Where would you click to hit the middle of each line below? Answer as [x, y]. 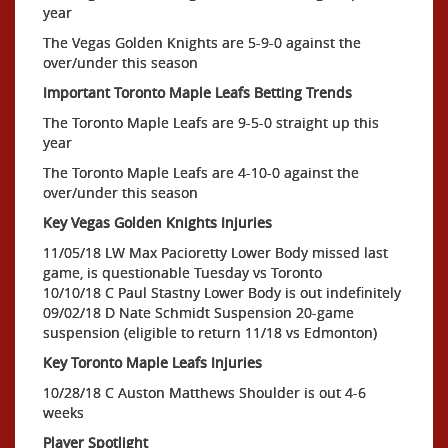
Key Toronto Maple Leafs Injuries [152, 362]
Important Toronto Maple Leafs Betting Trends [197, 92]
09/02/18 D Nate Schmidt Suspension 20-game [198, 312]
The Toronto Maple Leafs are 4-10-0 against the [201, 172]
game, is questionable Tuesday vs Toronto [182, 272]
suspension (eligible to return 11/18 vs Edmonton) [210, 332]
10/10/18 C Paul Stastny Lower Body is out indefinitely [222, 292]
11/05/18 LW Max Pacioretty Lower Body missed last [215, 252]
